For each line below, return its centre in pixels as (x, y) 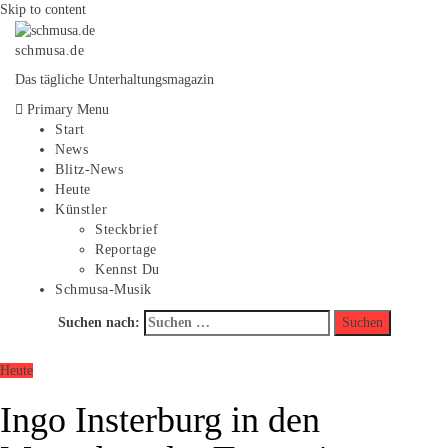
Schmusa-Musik (103, 289)
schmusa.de (49, 50)
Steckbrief (126, 229)
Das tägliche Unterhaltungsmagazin (114, 79)
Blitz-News (89, 169)
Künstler (81, 209)
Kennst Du (127, 269)
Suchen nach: (98, 322)
